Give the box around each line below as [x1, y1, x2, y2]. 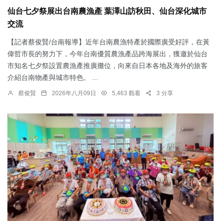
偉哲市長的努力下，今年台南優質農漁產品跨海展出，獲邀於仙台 [7, 49, 208, 58]
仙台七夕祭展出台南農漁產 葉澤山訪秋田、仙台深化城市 [7, 7, 207, 16]
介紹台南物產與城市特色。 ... [7, 73, 98, 81]
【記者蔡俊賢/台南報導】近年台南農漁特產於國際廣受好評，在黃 [7, 37, 210, 46]
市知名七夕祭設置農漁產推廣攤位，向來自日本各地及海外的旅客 [7, 61, 208, 70]
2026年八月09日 [52, 89, 96, 97]
